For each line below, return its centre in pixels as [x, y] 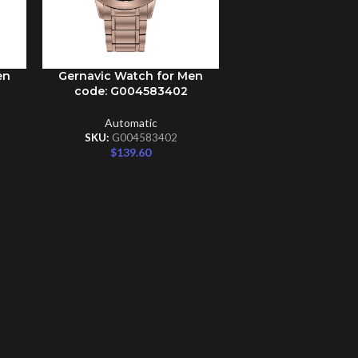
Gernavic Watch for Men [131, 76]
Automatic [131, 123]
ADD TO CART [79, 76]
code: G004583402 [131, 91]
